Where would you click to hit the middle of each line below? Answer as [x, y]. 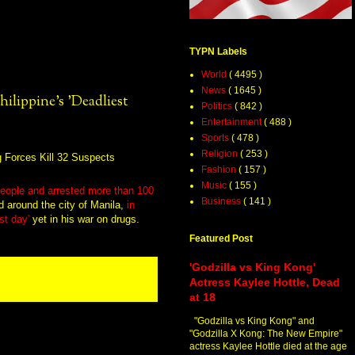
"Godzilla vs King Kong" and [252, 321]
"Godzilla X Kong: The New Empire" [266, 334]
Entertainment [233, 122]
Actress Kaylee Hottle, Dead [265, 282]
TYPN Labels [218, 52]
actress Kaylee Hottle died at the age [268, 347]
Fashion [220, 170]
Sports [216, 138]
